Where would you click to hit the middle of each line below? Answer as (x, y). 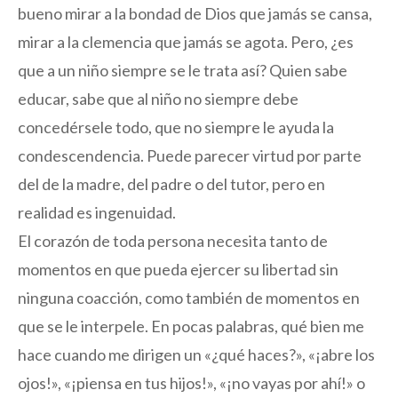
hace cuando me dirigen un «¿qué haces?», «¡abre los (196, 355)
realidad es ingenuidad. (97, 213)
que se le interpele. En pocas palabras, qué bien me (191, 326)
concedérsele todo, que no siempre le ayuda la (176, 127)
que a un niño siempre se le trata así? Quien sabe (183, 71)
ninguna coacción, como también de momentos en (189, 298)
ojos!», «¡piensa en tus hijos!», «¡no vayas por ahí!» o (191, 383)
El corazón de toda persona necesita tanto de (173, 241)
